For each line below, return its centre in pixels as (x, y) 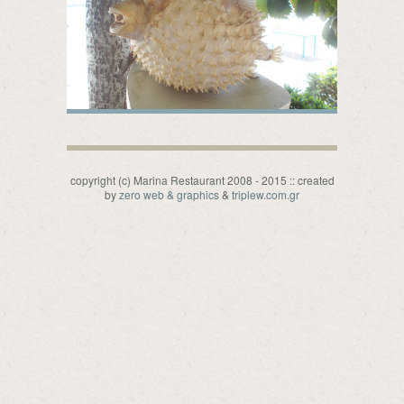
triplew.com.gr (266, 195)
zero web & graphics (169, 195)
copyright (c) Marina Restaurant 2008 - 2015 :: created (202, 180)
